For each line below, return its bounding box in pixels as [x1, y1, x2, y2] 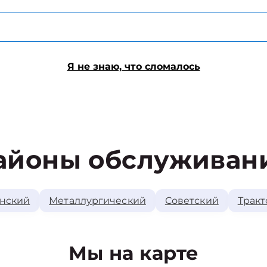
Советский [164, 195, 219, 206]
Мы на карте [68, 241, 199, 265]
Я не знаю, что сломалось [67, 61, 200, 72]
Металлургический [49, 195, 146, 206]
